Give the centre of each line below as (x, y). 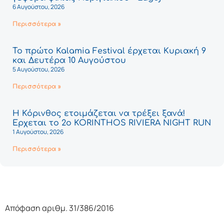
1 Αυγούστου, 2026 (38, 132)
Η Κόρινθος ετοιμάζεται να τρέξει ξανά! (99, 114)
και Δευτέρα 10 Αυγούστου (69, 61)
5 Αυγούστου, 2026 (38, 69)
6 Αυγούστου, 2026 (38, 7)
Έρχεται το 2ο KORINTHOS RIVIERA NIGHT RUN (112, 123)
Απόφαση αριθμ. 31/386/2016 (59, 208)
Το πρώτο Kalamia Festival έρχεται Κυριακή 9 (109, 51)
